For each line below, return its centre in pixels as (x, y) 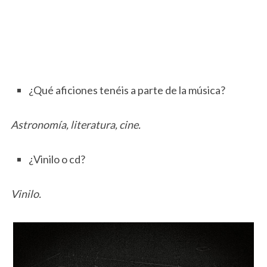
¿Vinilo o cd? (57, 159)
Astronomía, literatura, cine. (75, 124)
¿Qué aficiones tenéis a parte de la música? (127, 90)
